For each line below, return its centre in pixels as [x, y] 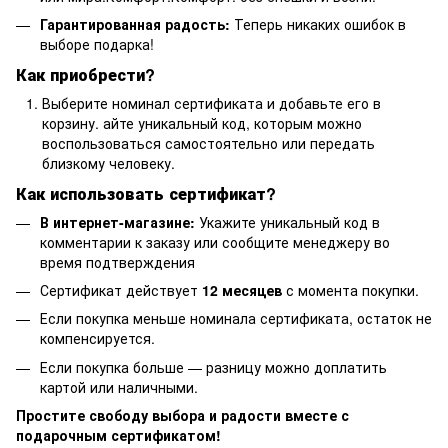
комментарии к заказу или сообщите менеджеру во [215, 241]
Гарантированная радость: [135, 23]
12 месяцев [242, 289]
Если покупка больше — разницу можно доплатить [213, 366]
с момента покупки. [350, 289]
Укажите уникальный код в [287, 221]
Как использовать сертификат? [146, 193]
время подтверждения [117, 261]
